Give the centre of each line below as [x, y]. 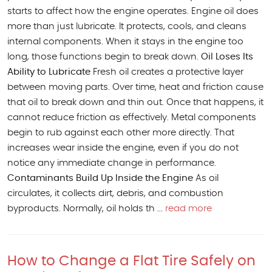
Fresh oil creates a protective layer [167, 72]
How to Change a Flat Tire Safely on [131, 261]
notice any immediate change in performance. [112, 163]
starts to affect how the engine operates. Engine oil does [133, 11]
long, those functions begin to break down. [104, 56]
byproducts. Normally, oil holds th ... [86, 208]
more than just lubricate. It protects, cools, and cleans [127, 26]
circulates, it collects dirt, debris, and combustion [115, 193]
